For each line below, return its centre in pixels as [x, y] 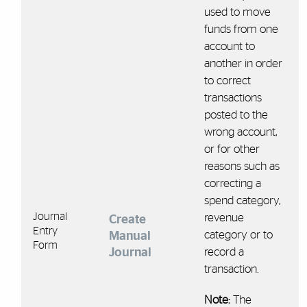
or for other [232, 149]
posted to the [236, 114]
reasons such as [242, 166]
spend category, [242, 200]
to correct [227, 80]
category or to [238, 234]
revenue [224, 217]
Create [127, 219]
